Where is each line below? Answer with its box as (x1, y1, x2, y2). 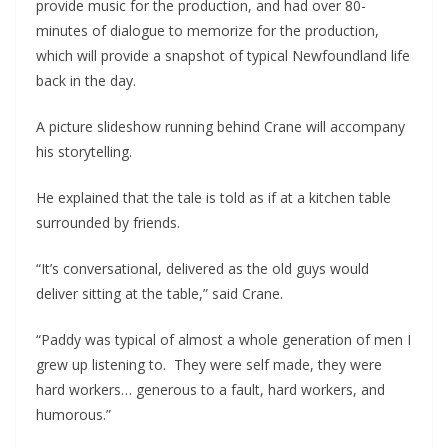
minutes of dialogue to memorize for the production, (36, 21, 379, 41)
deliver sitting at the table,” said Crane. (36, 284, 283, 304)
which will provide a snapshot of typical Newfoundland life (36, 46, 410, 66)
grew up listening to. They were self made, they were (36, 355, 382, 375)
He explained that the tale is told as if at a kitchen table (36, 188, 391, 208)
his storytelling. (36, 142, 132, 162)
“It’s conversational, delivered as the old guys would (36, 259, 369, 279)
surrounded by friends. (36, 213, 180, 233)
